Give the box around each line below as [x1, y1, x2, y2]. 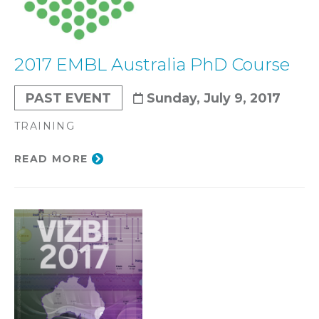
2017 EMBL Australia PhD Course [14, 54, 290, 75]
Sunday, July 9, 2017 [147, 90, 281, 106]
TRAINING [14, 120, 75, 133]
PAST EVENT [26, 90, 111, 106]
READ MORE [14, 152, 88, 166]
